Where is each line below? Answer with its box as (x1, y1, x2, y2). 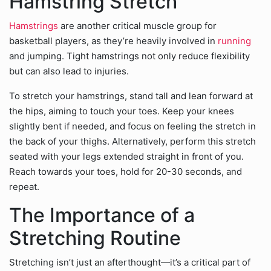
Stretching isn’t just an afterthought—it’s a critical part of (9, 256, 250, 268)
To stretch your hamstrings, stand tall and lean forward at (9, 90, 253, 102)
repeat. (9, 181, 39, 192)
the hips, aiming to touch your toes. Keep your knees (9, 105, 234, 117)
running (215, 35, 251, 47)
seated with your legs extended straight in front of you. (9, 151, 244, 162)
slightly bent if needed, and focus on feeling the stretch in (9, 120, 256, 132)
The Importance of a (9, 203, 195, 227)
